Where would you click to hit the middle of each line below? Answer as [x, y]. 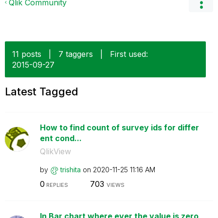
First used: [129, 54]
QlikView [55, 151]
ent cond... [61, 138]
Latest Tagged [42, 91]
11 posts [27, 54]
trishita [70, 170]
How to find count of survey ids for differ [119, 127]
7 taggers [76, 54]
